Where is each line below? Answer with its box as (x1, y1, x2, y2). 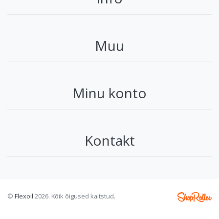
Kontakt (84, 131, 135, 150)
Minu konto (72, 83, 147, 102)
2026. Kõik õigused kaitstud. (33, 192, 115, 201)
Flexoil (15, 192, 33, 201)
